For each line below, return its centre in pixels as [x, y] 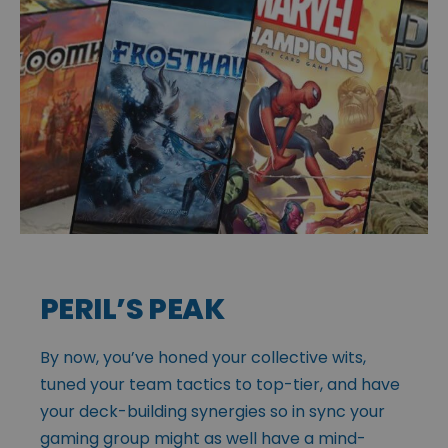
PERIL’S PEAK [132, 308]
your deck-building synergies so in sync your [212, 411]
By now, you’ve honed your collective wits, [203, 357]
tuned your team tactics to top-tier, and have [220, 384]
